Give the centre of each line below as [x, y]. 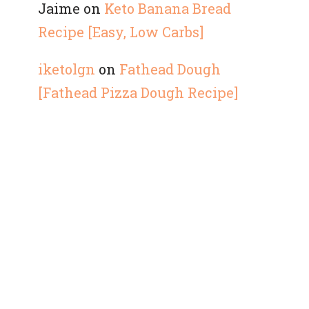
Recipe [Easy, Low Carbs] [121, 32]
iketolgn [67, 69]
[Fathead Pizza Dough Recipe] [138, 92]
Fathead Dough [170, 69]
